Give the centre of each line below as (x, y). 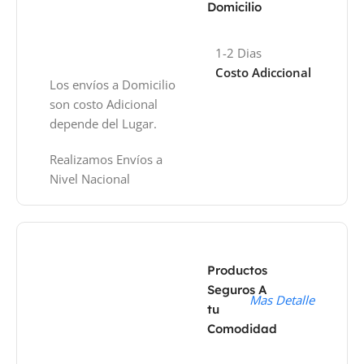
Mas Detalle (282, 299)
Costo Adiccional (264, 72)
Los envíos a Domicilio (113, 84)
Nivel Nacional (90, 178)
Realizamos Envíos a (106, 159)
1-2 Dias (239, 52)
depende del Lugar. (105, 123)
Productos (238, 270)
